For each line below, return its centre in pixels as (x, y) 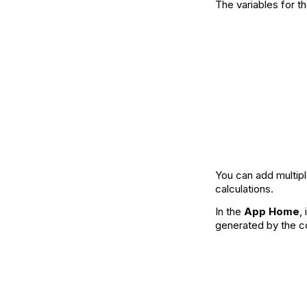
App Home (272, 212)
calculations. (244, 189)
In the (230, 212)
